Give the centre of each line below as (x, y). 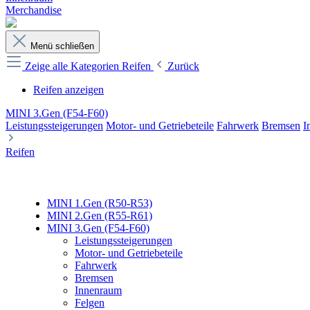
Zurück (183, 66)
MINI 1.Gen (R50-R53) (100, 203)
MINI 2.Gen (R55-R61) (100, 216)
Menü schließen (62, 46)
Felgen (90, 303)
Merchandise (34, 10)
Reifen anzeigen (69, 90)
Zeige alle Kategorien (73, 66)
